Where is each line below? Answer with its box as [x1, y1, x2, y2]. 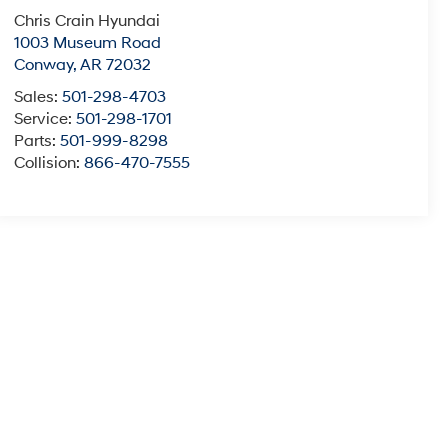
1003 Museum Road [13, 33, 161, 54]
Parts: [13, 131, 60, 152]
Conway [13, 55, 73, 76]
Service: [13, 109, 76, 130]
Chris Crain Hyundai [13, 11, 160, 32]
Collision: [13, 153, 84, 174]
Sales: [13, 87, 62, 108]
